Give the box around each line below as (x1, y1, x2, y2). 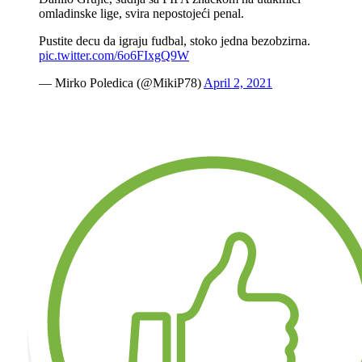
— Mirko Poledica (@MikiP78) (39, 76, 204, 90)
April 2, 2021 (204, 76, 272, 90)
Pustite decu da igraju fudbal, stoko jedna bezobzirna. (39, 34, 310, 48)
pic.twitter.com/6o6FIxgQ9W (39, 48, 189, 63)
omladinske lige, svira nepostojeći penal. (39, 6, 244, 21)
